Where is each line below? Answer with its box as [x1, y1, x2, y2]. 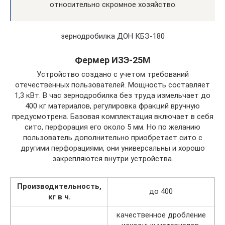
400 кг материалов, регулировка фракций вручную [25, 101, 200, 110]
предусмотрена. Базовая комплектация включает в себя [12, 111, 213, 121]
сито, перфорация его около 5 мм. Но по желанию [25, 122, 200, 132]
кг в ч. [48, 192, 71, 201]
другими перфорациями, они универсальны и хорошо [20, 143, 205, 153]
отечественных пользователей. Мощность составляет [15, 80, 210, 89]
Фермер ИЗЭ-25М [74, 54, 151, 65]
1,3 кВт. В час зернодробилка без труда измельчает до [15, 90, 210, 100]
